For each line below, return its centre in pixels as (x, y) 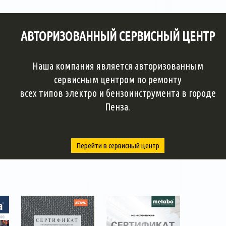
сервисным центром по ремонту (118, 79)
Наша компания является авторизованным (118, 66)
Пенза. (118, 107)
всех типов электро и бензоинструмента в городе (118, 93)
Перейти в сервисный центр (118, 145)
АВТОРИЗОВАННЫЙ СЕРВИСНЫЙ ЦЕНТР (118, 36)
